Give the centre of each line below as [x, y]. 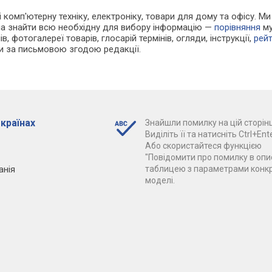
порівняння [238, 28]
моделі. [160, 181]
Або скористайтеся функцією [203, 146]
